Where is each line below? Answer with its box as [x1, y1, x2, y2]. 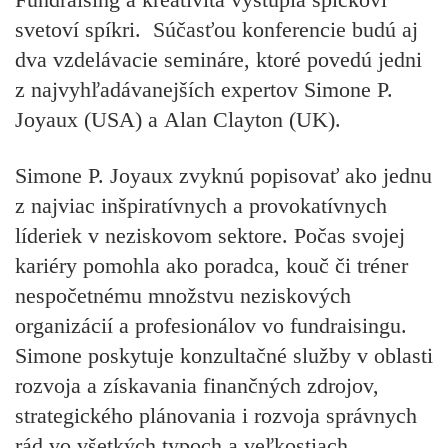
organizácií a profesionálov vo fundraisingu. [15, 313, 407, 339]
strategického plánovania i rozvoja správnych [15, 403, 417, 429]
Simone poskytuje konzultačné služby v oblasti [15, 343, 433, 369]
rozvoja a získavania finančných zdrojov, [15, 373, 379, 399]
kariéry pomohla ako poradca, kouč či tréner [15, 253, 408, 279]
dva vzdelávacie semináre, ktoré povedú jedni [15, 46, 422, 72]
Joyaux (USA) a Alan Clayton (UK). [15, 106, 341, 132]
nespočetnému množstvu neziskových [15, 283, 351, 309]
